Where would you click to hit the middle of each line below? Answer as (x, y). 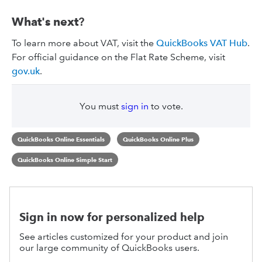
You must (100, 106)
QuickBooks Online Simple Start (65, 159)
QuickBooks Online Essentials (61, 139)
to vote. (166, 106)
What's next (45, 22)
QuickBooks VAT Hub (202, 43)
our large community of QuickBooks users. (109, 248)
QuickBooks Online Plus (158, 139)
